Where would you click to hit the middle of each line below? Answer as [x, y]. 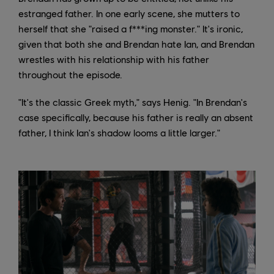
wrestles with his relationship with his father [114, 59]
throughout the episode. [70, 75]
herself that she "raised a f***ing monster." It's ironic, [131, 29]
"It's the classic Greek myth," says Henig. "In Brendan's [133, 102]
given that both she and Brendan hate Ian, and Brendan [136, 44]
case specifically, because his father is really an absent [136, 117]
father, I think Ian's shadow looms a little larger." [119, 133]
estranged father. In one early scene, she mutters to [129, 13]
